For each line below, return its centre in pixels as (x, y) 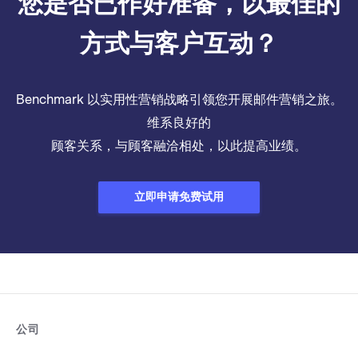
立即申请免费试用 (179, 197)
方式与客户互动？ (179, 44)
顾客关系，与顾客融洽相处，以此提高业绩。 (179, 146)
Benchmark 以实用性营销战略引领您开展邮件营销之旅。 (179, 99)
